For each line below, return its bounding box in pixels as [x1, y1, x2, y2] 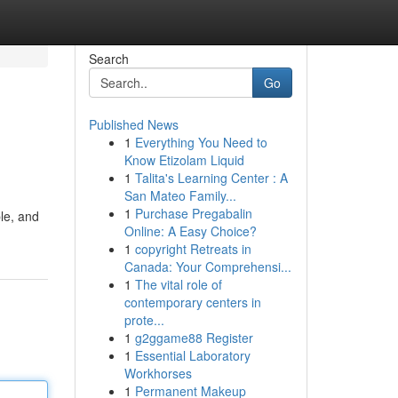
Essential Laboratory [134, 346, 251, 364]
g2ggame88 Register [134, 329, 253, 346]
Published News [88, 115, 179, 133]
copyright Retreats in [134, 240, 251, 258]
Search [88, 50, 129, 68]
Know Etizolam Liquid [123, 151, 244, 169]
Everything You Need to [134, 133, 267, 151]
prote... [123, 311, 164, 329]
